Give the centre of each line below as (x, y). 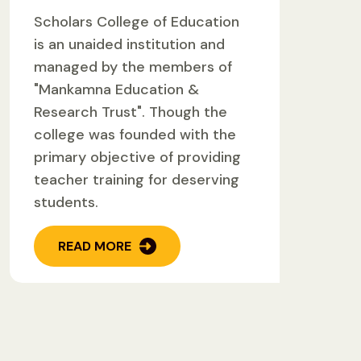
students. (66, 203)
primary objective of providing (137, 158)
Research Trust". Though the (131, 112)
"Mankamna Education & (116, 90)
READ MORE (95, 246)
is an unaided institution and (129, 45)
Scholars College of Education (137, 22)
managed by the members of (133, 67)
